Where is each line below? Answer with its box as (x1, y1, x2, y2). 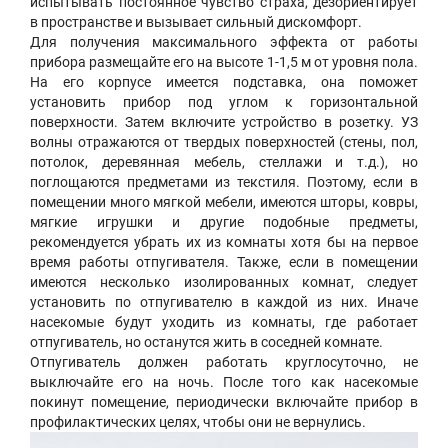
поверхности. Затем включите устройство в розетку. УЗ (30, 114, 418, 131)
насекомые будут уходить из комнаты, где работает (30, 314, 418, 331)
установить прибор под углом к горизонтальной (30, 94, 418, 111)
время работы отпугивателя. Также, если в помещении (30, 254, 418, 271)
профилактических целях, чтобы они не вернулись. (30, 414, 366, 431)
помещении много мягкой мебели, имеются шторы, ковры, (30, 194, 418, 211)
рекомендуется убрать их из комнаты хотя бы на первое (30, 234, 418, 251)
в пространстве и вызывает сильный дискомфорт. (30, 14, 362, 31)
